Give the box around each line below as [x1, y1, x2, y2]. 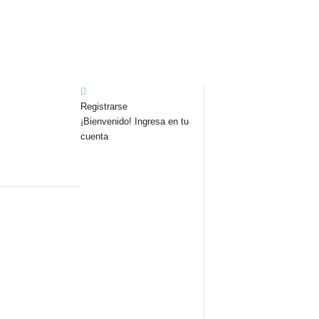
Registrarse [80, 101, 127, 112]
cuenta [80, 131, 108, 142]
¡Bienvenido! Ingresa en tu [80, 116, 189, 127]
